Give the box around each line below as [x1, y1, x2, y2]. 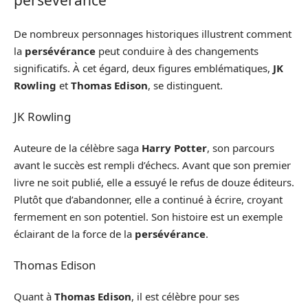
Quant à [14, 289, 54, 303]
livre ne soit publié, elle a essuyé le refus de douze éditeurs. [14, 175, 294, 189]
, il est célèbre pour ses [131, 289, 239, 303]
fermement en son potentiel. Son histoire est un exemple [14, 209, 283, 223]
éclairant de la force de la [14, 226, 135, 241]
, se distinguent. [148, 78, 223, 92]
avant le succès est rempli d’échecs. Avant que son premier [14, 157, 291, 172]
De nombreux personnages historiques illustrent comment [14, 26, 291, 41]
